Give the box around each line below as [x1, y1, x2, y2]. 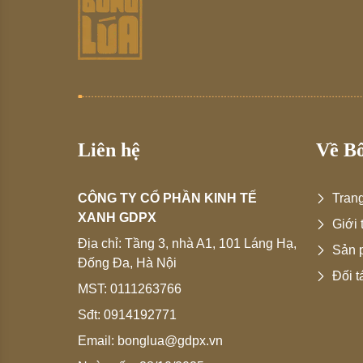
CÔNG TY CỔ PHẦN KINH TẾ [78, 191, 257, 206]
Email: [78, 334, 117, 348]
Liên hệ [78, 139, 140, 161]
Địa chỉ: [78, 237, 125, 251]
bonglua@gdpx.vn [117, 334, 223, 348]
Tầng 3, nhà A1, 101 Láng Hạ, [125, 237, 297, 251]
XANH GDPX [78, 211, 156, 225]
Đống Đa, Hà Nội [78, 256, 177, 271]
